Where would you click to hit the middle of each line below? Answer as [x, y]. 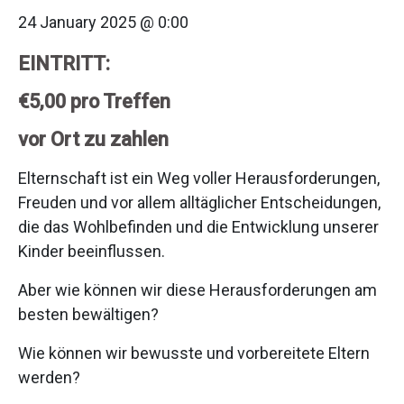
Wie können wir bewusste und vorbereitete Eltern [194, 353]
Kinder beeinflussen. [92, 251]
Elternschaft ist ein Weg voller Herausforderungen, [199, 178]
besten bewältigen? [88, 314]
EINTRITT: [66, 64]
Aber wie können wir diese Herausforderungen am [197, 290]
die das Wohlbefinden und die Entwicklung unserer [198, 227]
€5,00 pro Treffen [94, 101]
